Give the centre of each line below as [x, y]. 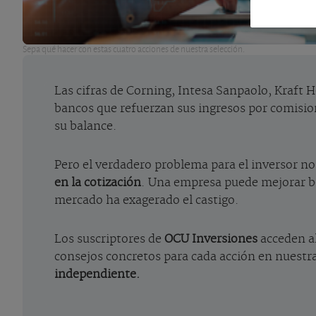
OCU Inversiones [211, 239]
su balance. [86, 126]
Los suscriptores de [109, 239]
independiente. [97, 274]
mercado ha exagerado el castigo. [147, 200]
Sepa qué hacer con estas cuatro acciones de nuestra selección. [134, 48]
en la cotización [98, 182]
